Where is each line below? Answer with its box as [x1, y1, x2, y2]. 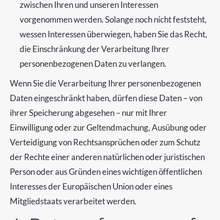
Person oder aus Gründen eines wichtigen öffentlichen [10, 166, 202, 177]
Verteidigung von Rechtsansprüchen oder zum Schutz [10, 137, 200, 147]
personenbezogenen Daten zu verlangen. [20, 58, 166, 69]
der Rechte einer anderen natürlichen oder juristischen [10, 152, 205, 162]
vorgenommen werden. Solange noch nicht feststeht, [20, 14, 207, 25]
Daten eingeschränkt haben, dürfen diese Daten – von [10, 93, 202, 103]
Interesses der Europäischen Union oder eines [10, 181, 172, 192]
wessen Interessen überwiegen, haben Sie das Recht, [20, 29, 207, 39]
